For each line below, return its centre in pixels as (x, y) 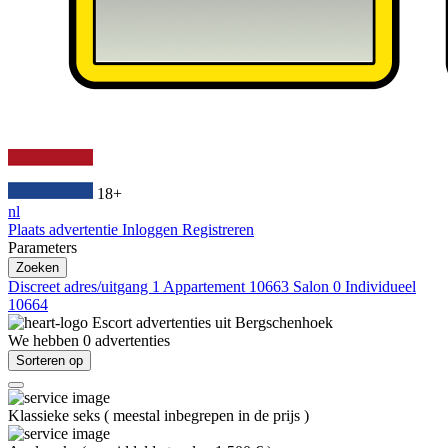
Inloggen (152, 229)
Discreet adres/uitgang (80, 286)
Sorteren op (49, 360)
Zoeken (37, 267)
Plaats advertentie (65, 229)
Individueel (380, 286)
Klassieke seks (56, 415)
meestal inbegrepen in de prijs (208, 415)
